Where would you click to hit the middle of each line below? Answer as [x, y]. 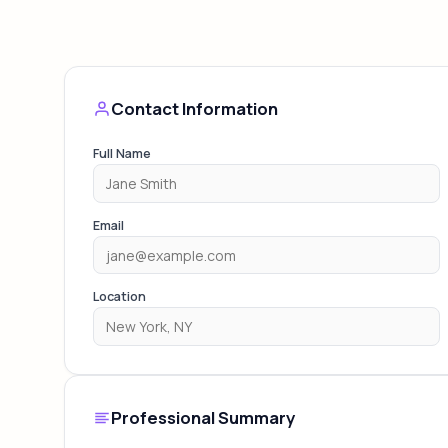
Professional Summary [203, 417]
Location [119, 297]
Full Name [122, 154]
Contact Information [194, 109]
